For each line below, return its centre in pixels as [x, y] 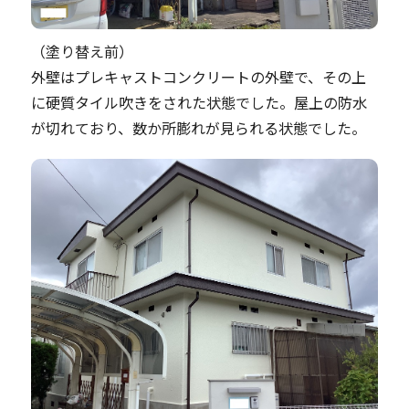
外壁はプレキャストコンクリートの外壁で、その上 [199, 77]
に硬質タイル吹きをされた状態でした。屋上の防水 [199, 102]
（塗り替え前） [82, 51]
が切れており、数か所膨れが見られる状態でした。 [199, 128]
